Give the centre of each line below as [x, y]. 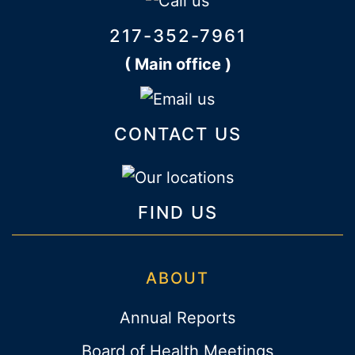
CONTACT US [177, 134]
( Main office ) [177, 65]
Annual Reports [177, 318]
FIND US [177, 213]
